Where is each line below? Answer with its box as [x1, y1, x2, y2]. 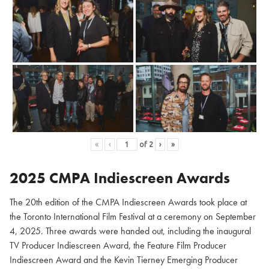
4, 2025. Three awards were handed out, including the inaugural [10, 225, 251, 238]
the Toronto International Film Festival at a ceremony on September [10, 210, 256, 223]
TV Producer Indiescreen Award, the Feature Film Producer [10, 239, 226, 252]
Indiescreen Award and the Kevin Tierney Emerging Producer [10, 253, 238, 267]
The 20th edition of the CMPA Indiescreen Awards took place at [10, 196, 247, 209]
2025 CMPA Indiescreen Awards [10, 168, 230, 189]
